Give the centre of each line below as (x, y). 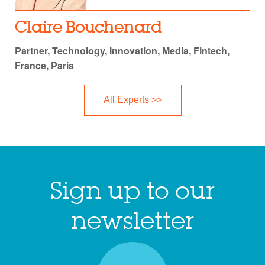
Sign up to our (132, 192)
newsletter (132, 222)
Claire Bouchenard (88, 28)
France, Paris (44, 65)
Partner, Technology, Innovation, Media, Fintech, (122, 50)
